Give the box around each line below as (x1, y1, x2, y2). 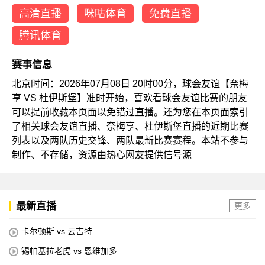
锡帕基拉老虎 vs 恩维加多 (21, 245, 117, 256)
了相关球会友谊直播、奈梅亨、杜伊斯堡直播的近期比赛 (12, 121, 248, 132)
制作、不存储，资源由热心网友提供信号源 (12, 150, 192, 160)
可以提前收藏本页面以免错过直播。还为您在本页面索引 (12, 107, 248, 118)
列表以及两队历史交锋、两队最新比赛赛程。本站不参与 (12, 135, 248, 146)
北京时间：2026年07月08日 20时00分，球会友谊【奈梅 (12, 79, 248, 89)
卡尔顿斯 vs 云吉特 (21, 227, 92, 237)
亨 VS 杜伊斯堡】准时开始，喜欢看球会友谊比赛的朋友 (12, 93, 247, 104)
